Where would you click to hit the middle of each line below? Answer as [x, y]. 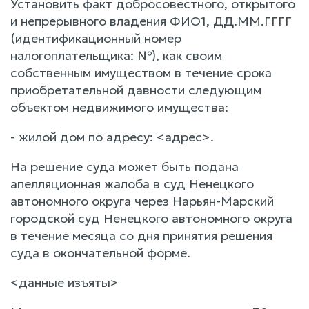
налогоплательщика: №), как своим [116, 55]
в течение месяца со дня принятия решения [141, 235]
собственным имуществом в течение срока [141, 72]
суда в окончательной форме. [100, 252]
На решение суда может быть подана [124, 166]
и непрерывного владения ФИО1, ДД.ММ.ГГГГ [151, 21]
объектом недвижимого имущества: [119, 107]
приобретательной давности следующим [136, 90]
